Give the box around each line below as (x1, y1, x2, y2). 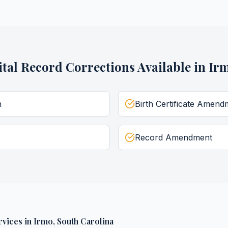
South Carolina (57, 216, 113, 226)
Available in (134, 59, 209, 75)
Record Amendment (135, 132, 212, 142)
